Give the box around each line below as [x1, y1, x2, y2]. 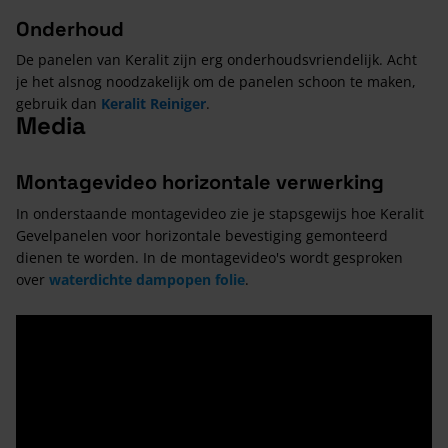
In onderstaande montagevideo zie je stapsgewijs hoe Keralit [16, 203, 424, 223]
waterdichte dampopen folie [49, 269, 245, 289]
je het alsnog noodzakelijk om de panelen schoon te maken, [16, 71, 416, 91]
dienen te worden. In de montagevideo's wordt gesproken [16, 247, 403, 267]
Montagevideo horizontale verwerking [16, 168, 384, 195]
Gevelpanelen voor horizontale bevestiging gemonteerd [16, 225, 388, 245]
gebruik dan [16, 93, 101, 113]
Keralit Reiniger [101, 93, 206, 113]
